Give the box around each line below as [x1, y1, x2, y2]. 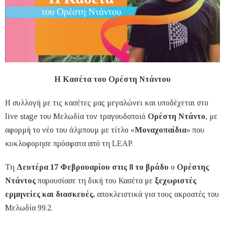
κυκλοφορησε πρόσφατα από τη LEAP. [5, 139, 135, 148]
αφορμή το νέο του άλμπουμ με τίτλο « [5, 126, 135, 135]
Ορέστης [177, 163, 209, 172]
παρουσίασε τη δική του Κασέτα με [38, 176, 155, 185]
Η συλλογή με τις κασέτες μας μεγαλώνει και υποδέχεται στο [5, 98, 208, 107]
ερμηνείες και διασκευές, [5, 190, 95, 199]
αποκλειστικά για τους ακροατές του [95, 190, 219, 199]
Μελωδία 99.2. [5, 203, 55, 212]
